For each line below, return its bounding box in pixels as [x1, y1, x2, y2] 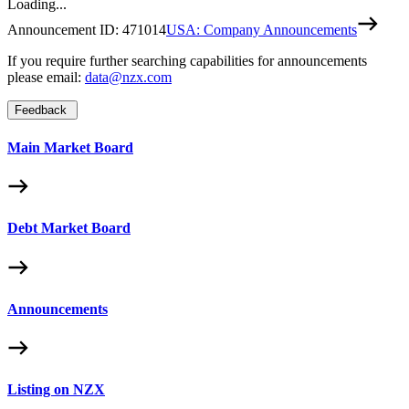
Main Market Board [7, 139, 133, 155]
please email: [7, 69, 85, 86]
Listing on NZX [7, 382, 105, 398]
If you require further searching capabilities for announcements [7, 53, 367, 69]
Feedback [15, 103, 67, 118]
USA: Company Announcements [166, 22, 357, 38]
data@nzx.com [85, 69, 172, 86]
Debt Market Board [7, 220, 131, 236]
